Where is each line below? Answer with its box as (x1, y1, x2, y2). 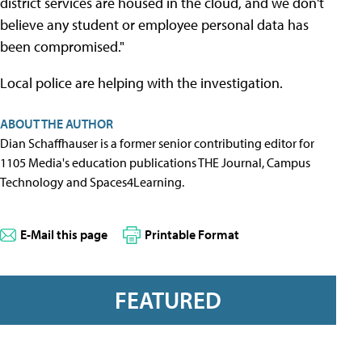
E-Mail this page (20, 226, 107, 242)
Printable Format (145, 226, 239, 242)
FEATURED (115, 285, 221, 315)
